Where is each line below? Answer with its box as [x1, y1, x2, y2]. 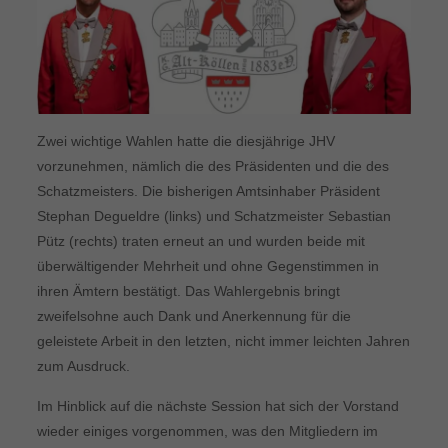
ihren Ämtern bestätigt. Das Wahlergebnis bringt [36, 282, 340, 299]
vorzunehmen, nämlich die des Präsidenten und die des [36, 157, 389, 174]
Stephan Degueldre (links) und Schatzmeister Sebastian [36, 207, 391, 224]
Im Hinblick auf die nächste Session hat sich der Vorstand [36, 397, 399, 414]
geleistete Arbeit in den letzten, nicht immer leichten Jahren [36, 332, 410, 349]
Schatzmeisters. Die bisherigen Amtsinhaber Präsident [36, 182, 380, 199]
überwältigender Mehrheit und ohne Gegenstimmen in [36, 257, 379, 274]
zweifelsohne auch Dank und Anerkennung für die [36, 307, 351, 324]
